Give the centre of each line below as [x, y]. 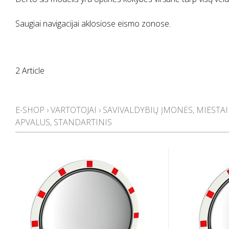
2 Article [30, 71]
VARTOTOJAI [74, 110]
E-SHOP [30, 110]
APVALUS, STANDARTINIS [64, 122]
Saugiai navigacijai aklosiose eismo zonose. [93, 24]
